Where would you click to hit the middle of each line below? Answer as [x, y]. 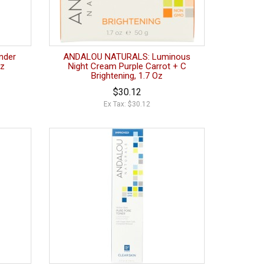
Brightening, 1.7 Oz [127, 76]
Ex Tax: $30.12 [127, 104]
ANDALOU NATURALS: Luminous [127, 57]
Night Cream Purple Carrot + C [127, 67]
